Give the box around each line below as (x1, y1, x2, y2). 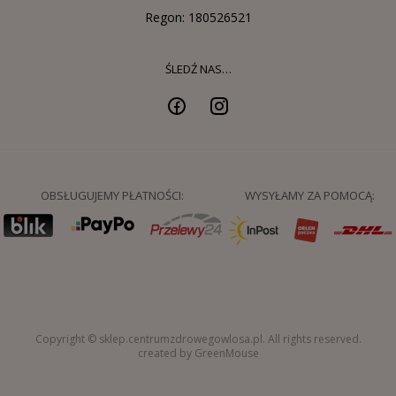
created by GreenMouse (137, 345, 259, 361)
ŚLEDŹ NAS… (164, 60, 232, 77)
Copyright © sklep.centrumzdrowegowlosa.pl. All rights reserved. (34, 331, 362, 346)
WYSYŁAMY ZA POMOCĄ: (245, 187, 376, 203)
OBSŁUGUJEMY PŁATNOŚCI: (40, 187, 184, 203)
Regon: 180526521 (144, 8, 252, 26)
